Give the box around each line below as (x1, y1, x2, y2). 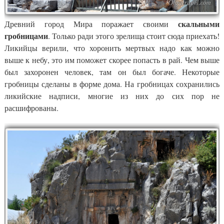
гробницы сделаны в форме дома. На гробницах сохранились (4, 78, 219, 89)
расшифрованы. (4, 102, 58, 113)
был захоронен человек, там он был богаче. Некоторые (4, 66, 219, 77)
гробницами (4, 29, 48, 41)
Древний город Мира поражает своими (4, 18, 178, 29)
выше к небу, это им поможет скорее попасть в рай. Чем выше (4, 54, 219, 65)
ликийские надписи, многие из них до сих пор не (4, 90, 219, 101)
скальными (178, 17, 219, 29)
